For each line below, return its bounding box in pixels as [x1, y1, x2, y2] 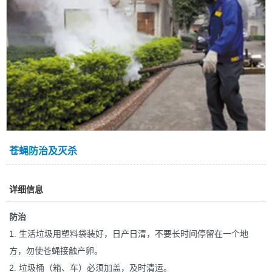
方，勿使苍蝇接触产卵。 [9, 245, 105, 256]
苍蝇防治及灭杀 [9, 145, 77, 156]
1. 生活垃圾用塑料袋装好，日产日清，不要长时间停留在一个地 [9, 228, 248, 239]
